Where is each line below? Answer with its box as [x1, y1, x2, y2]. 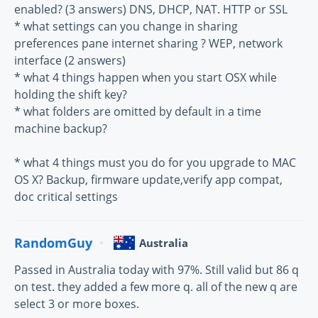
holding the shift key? [14, 87, 127, 102]
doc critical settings [14, 189, 118, 204]
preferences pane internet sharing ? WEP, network [14, 35, 283, 51]
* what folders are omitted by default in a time [14, 104, 261, 119]
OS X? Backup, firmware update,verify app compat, [14, 172, 283, 187]
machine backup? [14, 121, 107, 136]
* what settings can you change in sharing [14, 18, 238, 34]
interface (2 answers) [14, 53, 126, 68]
